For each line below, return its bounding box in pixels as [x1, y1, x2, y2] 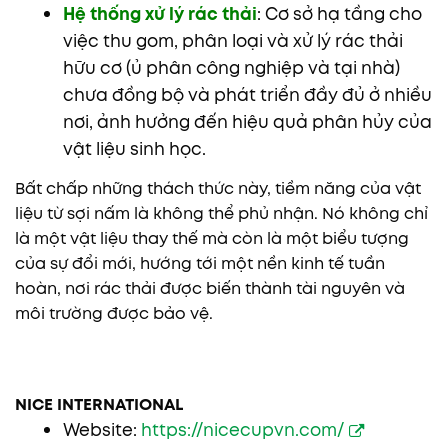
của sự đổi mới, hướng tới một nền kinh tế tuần [15, 251, 385, 275]
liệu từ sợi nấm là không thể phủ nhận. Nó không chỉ [15, 201, 428, 225]
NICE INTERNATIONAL [15, 393, 183, 417]
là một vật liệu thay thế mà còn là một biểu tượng [15, 226, 409, 250]
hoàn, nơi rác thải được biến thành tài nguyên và [15, 276, 405, 300]
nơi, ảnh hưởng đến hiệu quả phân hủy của [62, 109, 432, 134]
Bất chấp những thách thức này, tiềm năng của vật [15, 176, 421, 200]
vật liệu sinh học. [62, 136, 206, 161]
